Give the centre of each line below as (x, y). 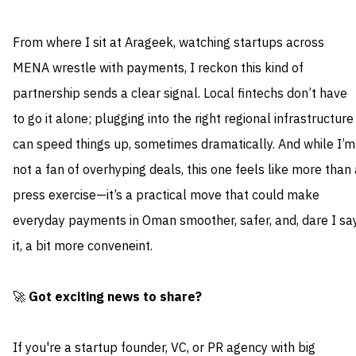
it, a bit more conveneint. (83, 247)
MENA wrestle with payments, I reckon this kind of (158, 69)
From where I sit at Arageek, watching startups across (168, 43)
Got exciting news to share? (115, 298)
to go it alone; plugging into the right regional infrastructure (183, 120)
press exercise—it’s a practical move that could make (166, 196)
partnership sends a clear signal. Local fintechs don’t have (180, 94)
